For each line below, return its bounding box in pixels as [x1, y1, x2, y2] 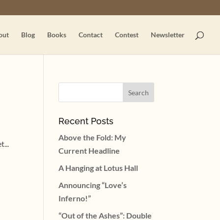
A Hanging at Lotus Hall [58, 163, 138, 172]
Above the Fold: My [58, 133, 127, 142]
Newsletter [151, 30, 185, 39]
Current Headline [58, 146, 120, 155]
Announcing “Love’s [58, 180, 127, 190]
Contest [115, 30, 138, 39]
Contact [79, 30, 103, 39]
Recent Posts [58, 116, 114, 126]
